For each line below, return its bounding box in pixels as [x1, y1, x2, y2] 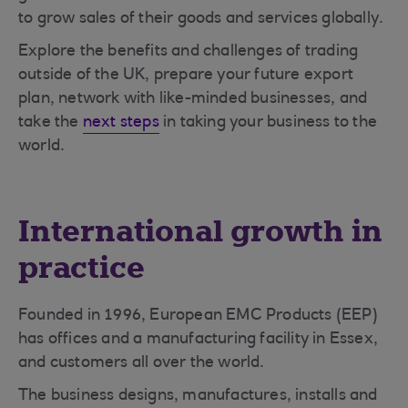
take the [18, 115, 83, 131]
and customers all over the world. [18, 355, 265, 372]
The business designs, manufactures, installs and [18, 388, 378, 404]
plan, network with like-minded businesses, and [18, 91, 368, 107]
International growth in [18, 212, 382, 250]
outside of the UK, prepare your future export [18, 67, 354, 84]
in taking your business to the [158, 115, 378, 131]
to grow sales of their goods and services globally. [18, 11, 384, 27]
